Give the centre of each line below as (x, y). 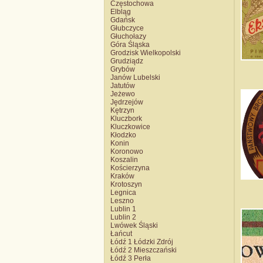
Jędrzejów (127, 102)
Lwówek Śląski (134, 225)
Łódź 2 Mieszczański (144, 250)
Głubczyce (127, 28)
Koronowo (127, 151)
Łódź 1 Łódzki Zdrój (142, 242)
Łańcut (121, 234)
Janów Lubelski (135, 77)
